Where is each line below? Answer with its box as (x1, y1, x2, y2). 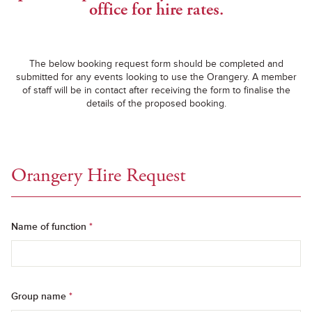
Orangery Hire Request (11, 163, 186, 188)
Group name (11, 290, 69, 302)
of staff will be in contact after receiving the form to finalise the (22, 84, 290, 96)
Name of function (11, 221, 89, 233)
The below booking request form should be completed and (29, 58, 283, 70)
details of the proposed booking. (86, 97, 226, 109)
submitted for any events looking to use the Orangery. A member (15, 71, 297, 83)
